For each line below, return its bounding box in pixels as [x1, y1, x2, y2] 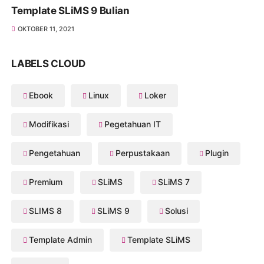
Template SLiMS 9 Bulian [11, 4, 130, 16]
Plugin [205, 147, 229, 158]
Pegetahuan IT [104, 118, 161, 129]
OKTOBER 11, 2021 [17, 24, 74, 33]
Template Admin [29, 234, 93, 245]
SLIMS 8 [29, 205, 62, 216]
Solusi [165, 205, 189, 216]
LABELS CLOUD [11, 57, 85, 70]
